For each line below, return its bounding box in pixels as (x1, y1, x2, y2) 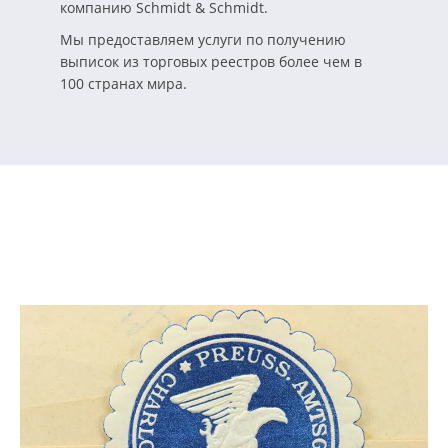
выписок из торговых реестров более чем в (60, 52, 362, 72)
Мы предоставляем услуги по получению (60, 30, 346, 50)
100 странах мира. (60, 74, 187, 94)
